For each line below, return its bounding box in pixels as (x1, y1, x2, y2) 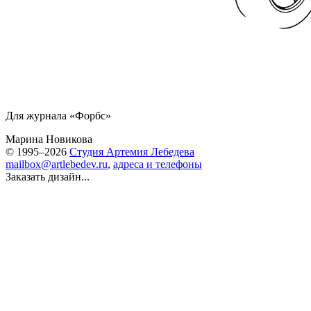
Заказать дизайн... (6, 171, 90, 183)
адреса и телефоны (113, 158, 202, 170)
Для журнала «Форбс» (6, 110, 111, 121)
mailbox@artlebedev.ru (6, 158, 108, 170)
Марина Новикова (6, 133, 92, 145)
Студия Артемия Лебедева (69, 146, 194, 158)
